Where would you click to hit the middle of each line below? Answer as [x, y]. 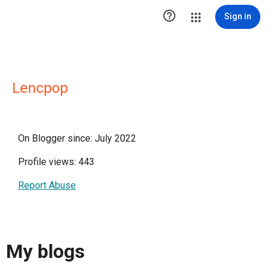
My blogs [46, 252]
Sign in [238, 16]
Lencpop [40, 88]
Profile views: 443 [56, 162]
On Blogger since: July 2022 [77, 138]
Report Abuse [47, 185]
